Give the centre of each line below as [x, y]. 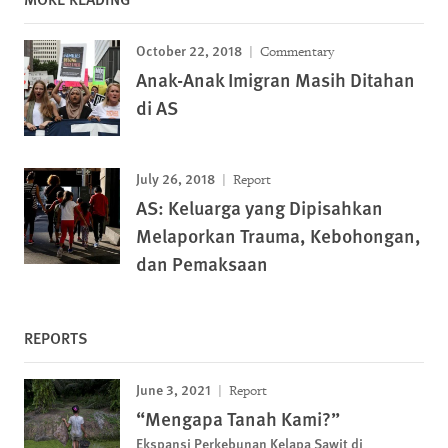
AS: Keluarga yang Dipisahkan [259, 207]
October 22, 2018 [189, 49]
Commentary [295, 51]
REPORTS [56, 337]
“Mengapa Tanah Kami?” [238, 418]
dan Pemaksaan [202, 263]
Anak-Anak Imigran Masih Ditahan [275, 79]
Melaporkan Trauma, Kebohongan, [278, 235]
